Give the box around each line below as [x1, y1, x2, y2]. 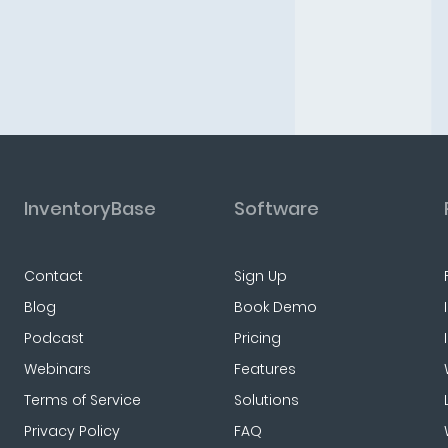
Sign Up [233, 266, 287, 286]
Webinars [23, 359, 91, 379]
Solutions [233, 390, 299, 410]
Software [233, 196, 319, 221]
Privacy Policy [23, 421, 120, 441]
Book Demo [233, 297, 317, 317]
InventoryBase [23, 196, 156, 221]
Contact [23, 266, 83, 286]
